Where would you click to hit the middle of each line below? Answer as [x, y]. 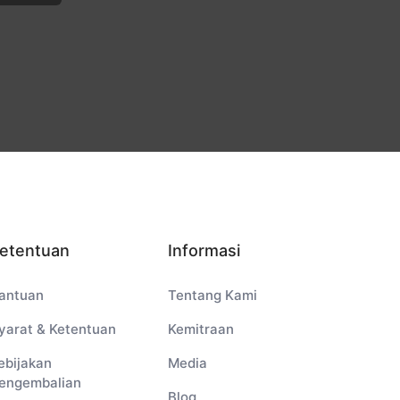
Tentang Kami [212, 295]
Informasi [204, 250]
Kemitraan [200, 329]
